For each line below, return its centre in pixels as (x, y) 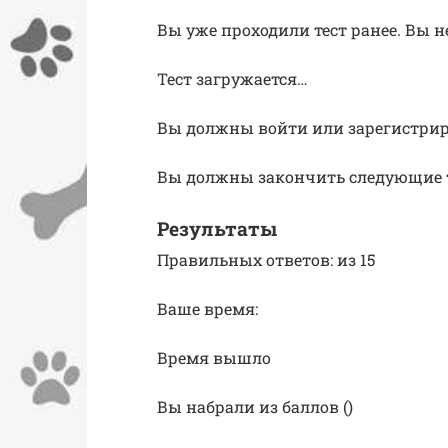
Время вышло (214, 358)
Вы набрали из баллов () (255, 407)
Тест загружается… (232, 78)
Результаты (217, 228)
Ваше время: (207, 309)
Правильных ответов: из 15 (266, 260)
